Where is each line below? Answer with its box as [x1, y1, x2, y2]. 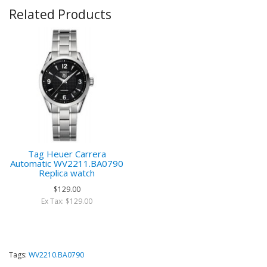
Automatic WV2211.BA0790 [10, 157, 123, 169]
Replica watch [39, 167, 95, 179]
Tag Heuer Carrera [27, 148, 106, 160]
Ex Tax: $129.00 [41, 196, 92, 206]
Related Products [9, 6, 111, 23]
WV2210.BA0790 [29, 250, 84, 260]
